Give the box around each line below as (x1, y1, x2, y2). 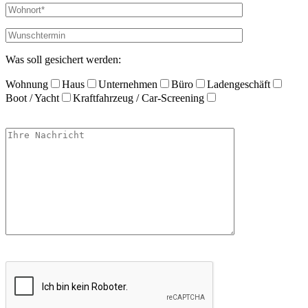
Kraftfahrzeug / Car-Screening (73, 91, 204, 104)
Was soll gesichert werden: (5, 53, 121, 65)
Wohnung (5, 78, 48, 90)
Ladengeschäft (207, 78, 270, 90)
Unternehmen (98, 78, 157, 90)
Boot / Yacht (5, 91, 59, 104)
